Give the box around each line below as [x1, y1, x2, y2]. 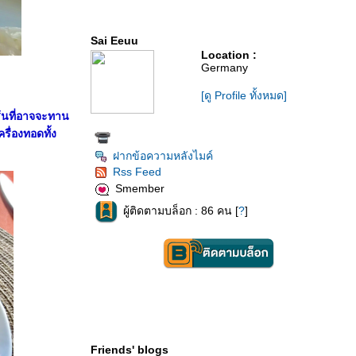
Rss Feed [113, 165, 161, 178]
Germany [201, 61, 248, 74]
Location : [201, 48, 257, 61]
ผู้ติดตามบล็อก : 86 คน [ [123, 204, 238, 218]
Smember [115, 182, 164, 195]
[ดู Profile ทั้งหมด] [201, 89, 287, 102]
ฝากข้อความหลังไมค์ [113, 149, 213, 162]
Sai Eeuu [91, 34, 138, 47]
